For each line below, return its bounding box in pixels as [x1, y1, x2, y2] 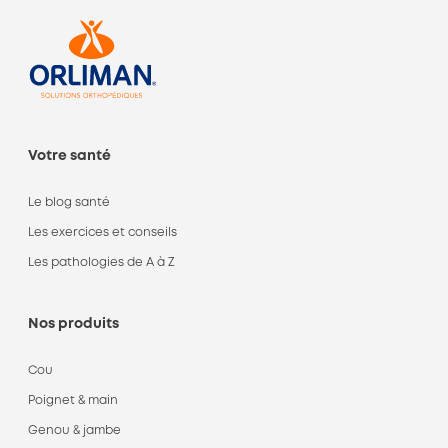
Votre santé [28, 150, 111, 162]
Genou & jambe [28, 425, 121, 436]
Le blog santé [28, 197, 110, 208]
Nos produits [28, 318, 119, 330]
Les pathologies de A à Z [28, 257, 175, 268]
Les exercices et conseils [28, 227, 177, 238]
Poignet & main [28, 395, 118, 406]
